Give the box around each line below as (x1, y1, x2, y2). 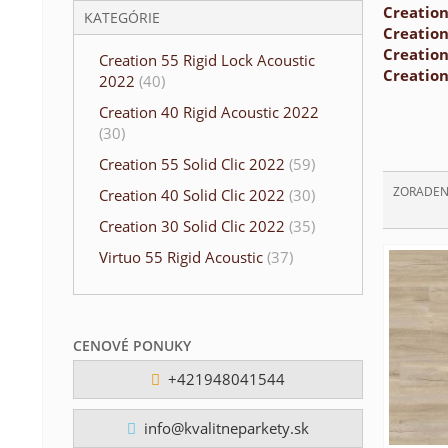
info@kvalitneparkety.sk (139, 418, 309, 438)
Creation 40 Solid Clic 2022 (99, 185, 289, 205)
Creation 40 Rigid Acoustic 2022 (99, 102, 319, 122)
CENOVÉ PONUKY (73, 335, 191, 355)
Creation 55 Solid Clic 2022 (99, 154, 289, 174)
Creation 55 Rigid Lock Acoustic (99, 50, 315, 70)
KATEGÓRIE (84, 8, 160, 27)
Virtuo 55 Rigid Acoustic (99, 247, 267, 267)
